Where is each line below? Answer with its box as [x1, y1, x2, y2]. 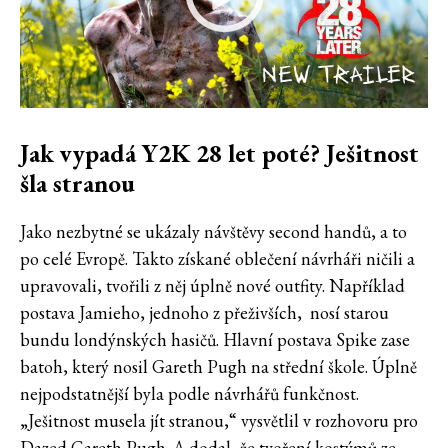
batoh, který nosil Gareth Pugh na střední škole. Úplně [20, 354, 417, 378]
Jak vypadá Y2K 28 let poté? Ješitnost [20, 136, 419, 169]
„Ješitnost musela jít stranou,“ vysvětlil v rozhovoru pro [20, 408, 418, 432]
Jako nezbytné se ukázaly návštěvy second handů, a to [20, 219, 407, 243]
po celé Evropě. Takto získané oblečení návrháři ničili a [20, 246, 415, 270]
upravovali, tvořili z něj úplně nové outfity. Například [20, 273, 405, 297]
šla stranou [20, 166, 135, 199]
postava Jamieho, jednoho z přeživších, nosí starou [20, 300, 389, 324]
